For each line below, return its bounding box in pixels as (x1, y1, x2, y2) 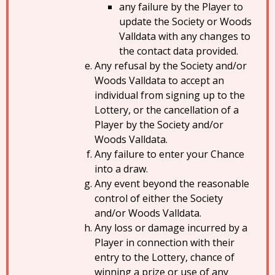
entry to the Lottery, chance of (95, 250, 234, 264)
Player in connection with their (95, 236, 234, 249)
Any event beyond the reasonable (95, 177, 249, 190)
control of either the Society (95, 192, 223, 205)
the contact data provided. (119, 44, 238, 58)
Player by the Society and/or (95, 118, 223, 131)
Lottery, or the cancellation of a (95, 103, 239, 117)
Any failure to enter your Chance (95, 147, 244, 161)
